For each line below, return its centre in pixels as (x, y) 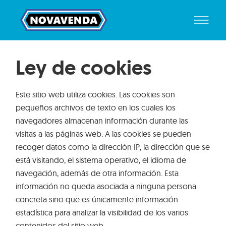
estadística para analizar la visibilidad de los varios (102, 213)
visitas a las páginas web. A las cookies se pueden (104, 134)
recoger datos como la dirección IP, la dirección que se (113, 147)
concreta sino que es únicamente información (97, 200)
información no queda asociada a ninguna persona (106, 186)
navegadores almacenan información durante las (102, 121)
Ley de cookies (84, 68)
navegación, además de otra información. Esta (97, 173)
